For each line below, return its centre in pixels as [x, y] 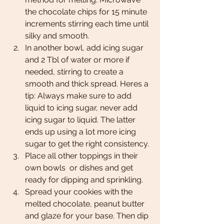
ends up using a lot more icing [81, 132]
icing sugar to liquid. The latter [81, 120]
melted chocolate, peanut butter [86, 204]
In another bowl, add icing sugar [85, 48]
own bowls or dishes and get [80, 168]
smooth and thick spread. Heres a [88, 84]
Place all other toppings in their [82, 156]
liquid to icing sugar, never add [82, 108]
